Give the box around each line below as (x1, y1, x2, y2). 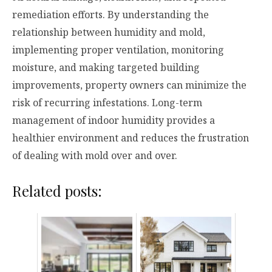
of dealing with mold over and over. (12, 148, 177, 162)
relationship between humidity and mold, (12, 25, 205, 39)
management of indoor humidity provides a (12, 113, 215, 127)
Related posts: (12, 180, 102, 200)
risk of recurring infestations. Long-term (12, 95, 202, 109)
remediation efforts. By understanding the (12, 7, 209, 21)
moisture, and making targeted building (12, 60, 200, 74)
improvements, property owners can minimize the (12, 78, 246, 92)
